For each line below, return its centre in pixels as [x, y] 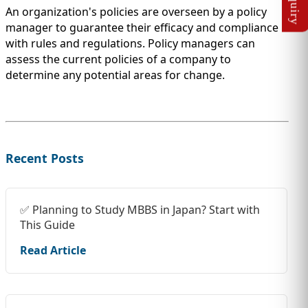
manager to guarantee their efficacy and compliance [142, 28]
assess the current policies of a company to [118, 59]
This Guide [47, 225]
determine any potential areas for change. [115, 75]
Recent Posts [45, 158]
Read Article [53, 251]
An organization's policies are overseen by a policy [136, 12]
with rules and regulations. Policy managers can [130, 44]
